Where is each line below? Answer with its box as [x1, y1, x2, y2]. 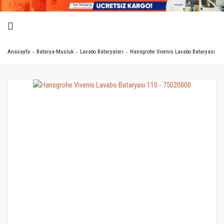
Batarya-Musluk [36, 48, 73, 55]
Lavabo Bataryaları [80, 48, 123, 55]
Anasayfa [7, 48, 30, 55]
